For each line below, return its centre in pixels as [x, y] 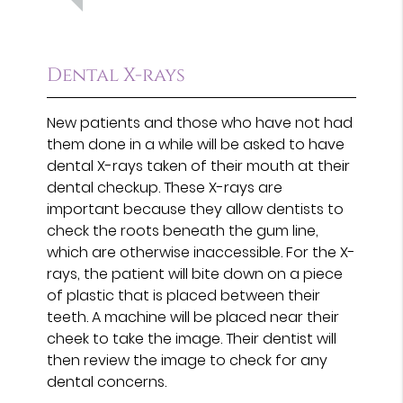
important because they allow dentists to [196, 209]
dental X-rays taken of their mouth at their [199, 166]
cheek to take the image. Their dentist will [192, 338]
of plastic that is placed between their [184, 295]
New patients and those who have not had [200, 122]
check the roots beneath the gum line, [183, 230]
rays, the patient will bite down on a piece [195, 273]
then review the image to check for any [188, 360]
